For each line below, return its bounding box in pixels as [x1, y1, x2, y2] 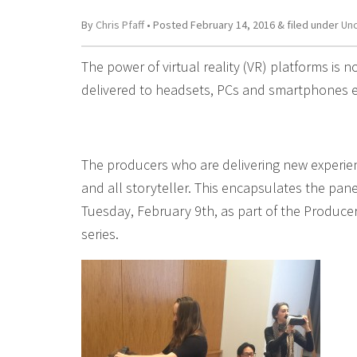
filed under [284, 18, 341, 32]
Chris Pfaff [96, 18, 144, 32]
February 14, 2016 [190, 18, 275, 32]
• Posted [144, 18, 190, 32]
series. [81, 225, 119, 243]
